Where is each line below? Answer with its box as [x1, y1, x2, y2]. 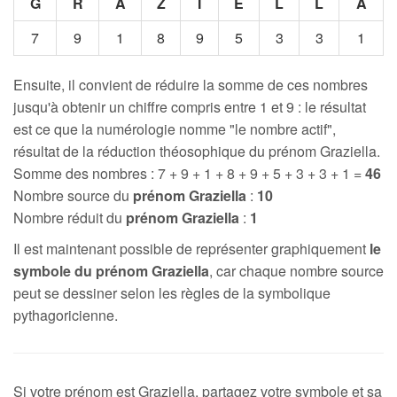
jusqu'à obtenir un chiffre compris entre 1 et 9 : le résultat [13, 97, 366, 117]
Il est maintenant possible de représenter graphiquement [13, 238, 370, 259]
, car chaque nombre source [209, 261, 384, 281]
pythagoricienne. [13, 305, 118, 325]
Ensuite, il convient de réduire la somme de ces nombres [13, 74, 368, 95]
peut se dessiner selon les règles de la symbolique [13, 283, 331, 303]
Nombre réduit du [13, 207, 126, 228]
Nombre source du [13, 185, 133, 206]
